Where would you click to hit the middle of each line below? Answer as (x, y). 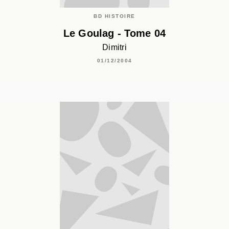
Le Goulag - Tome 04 (114, 33)
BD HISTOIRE (114, 16)
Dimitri (114, 48)
